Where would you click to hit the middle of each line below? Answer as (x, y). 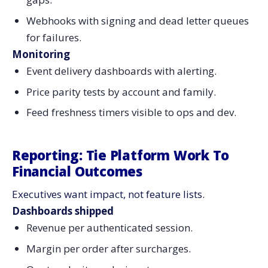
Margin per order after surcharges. (108, 249)
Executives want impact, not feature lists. (108, 194)
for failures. (54, 37)
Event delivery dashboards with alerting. (121, 71)
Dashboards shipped (63, 211)
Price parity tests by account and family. (121, 92)
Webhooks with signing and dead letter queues (137, 20)
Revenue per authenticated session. (109, 228)
